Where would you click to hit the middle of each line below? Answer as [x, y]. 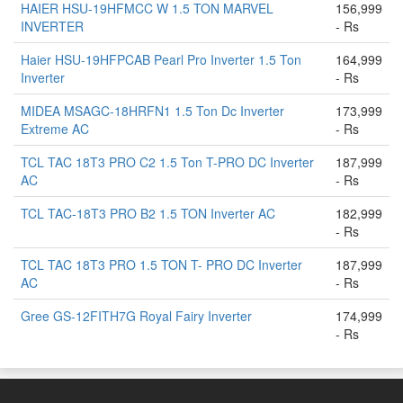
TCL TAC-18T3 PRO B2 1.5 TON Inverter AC [148, 213]
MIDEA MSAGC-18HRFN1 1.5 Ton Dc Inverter [152, 111]
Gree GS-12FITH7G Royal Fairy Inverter [136, 316]
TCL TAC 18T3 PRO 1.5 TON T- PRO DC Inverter [161, 264]
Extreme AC [55, 129]
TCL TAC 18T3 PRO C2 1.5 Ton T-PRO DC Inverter [167, 162]
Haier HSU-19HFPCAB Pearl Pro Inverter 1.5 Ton [161, 59]
